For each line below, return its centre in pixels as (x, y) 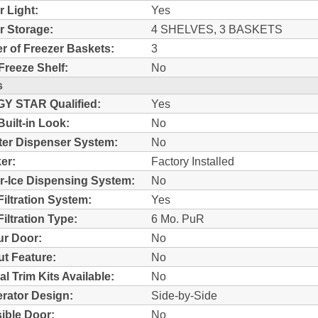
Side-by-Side (184, 295)
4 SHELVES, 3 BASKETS (217, 29)
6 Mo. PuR (178, 218)
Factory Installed (193, 161)
